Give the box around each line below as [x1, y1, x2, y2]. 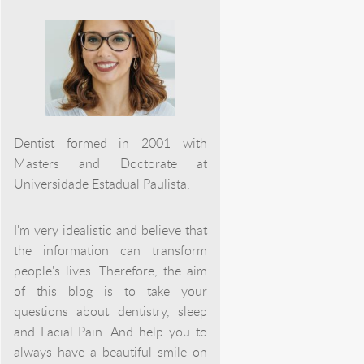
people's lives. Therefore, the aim [13, 261, 207, 279]
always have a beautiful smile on [13, 342, 207, 361]
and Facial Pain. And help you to [13, 322, 207, 340]
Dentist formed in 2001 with [13, 133, 207, 152]
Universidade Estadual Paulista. [13, 174, 190, 193]
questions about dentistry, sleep [13, 301, 207, 320]
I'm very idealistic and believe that [13, 220, 207, 239]
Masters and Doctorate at [13, 154, 207, 172]
